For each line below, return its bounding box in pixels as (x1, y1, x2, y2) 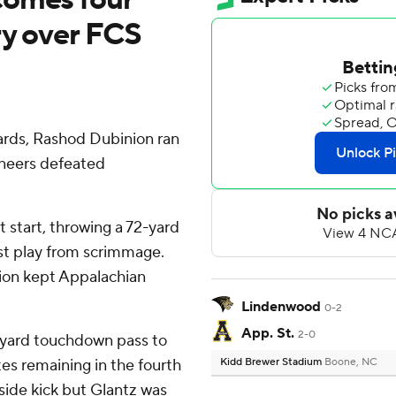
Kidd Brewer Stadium (220, 355, 324, 369)
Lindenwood (241, 298, 321, 316)
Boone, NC (324, 355, 377, 369)
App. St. (241, 324, 294, 343)
